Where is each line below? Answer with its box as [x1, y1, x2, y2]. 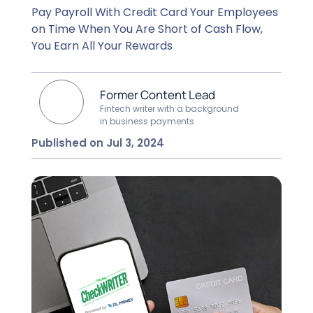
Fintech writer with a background [100, 102, 240, 115]
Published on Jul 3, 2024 [31, 135, 164, 150]
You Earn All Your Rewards [31, 37, 173, 54]
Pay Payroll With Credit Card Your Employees [31, 3, 278, 20]
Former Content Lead [100, 86, 216, 103]
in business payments [100, 115, 195, 127]
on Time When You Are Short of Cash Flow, [31, 20, 263, 37]
